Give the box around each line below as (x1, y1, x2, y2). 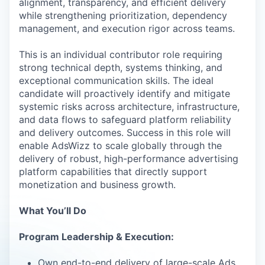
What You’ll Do (19, 205, 86, 216)
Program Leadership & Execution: (19, 231, 174, 243)
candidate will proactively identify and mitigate (19, 88, 230, 99)
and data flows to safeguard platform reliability (19, 114, 231, 125)
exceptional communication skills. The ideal (19, 75, 214, 86)
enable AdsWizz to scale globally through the (19, 140, 222, 151)
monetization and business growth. (19, 179, 176, 190)
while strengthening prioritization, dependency (19, 9, 227, 21)
